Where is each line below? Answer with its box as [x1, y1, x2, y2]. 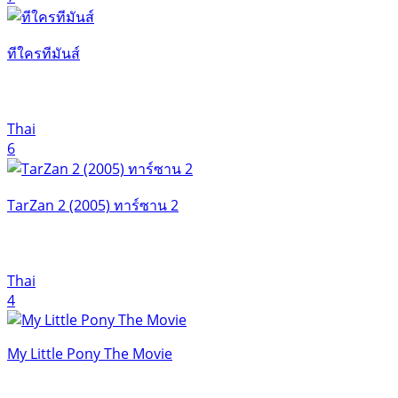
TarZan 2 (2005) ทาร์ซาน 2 [7, 195, 179, 215]
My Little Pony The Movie [7, 343, 172, 363]
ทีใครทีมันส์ [7, 43, 80, 63]
